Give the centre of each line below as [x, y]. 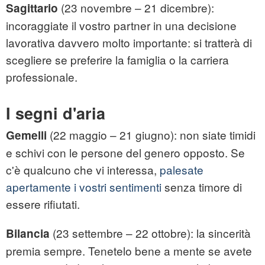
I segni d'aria [56, 113]
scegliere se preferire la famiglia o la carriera [117, 60]
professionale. [42, 77]
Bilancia [28, 234]
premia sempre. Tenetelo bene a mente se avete [129, 251]
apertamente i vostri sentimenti [84, 187]
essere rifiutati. [43, 204]
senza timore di [202, 187]
